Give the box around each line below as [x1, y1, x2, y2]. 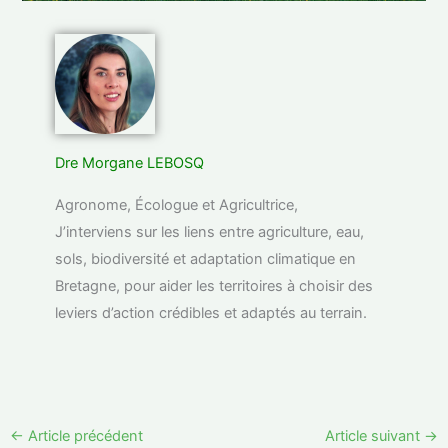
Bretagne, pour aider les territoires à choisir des [55, 277, 374, 296]
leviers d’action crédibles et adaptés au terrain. [55, 304, 368, 323]
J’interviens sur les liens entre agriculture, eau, [55, 223, 365, 242]
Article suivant [325, 426, 425, 445]
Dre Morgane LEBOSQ [55, 154, 205, 173]
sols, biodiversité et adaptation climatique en [55, 250, 357, 269]
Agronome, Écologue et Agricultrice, [55, 196, 299, 215]
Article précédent [23, 426, 143, 445]
